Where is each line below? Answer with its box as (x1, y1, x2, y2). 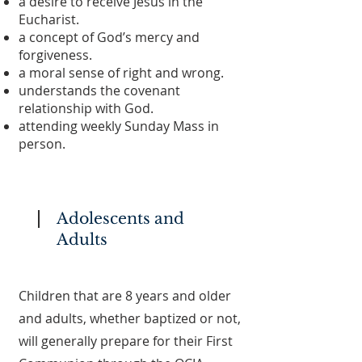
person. (19, 135, 65, 153)
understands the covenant (19, 82, 180, 99)
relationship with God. (19, 99, 154, 117)
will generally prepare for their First (19, 332, 233, 350)
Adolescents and (57, 209, 184, 228)
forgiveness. (19, 46, 92, 64)
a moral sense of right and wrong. (19, 64, 224, 82)
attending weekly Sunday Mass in (19, 117, 219, 135)
